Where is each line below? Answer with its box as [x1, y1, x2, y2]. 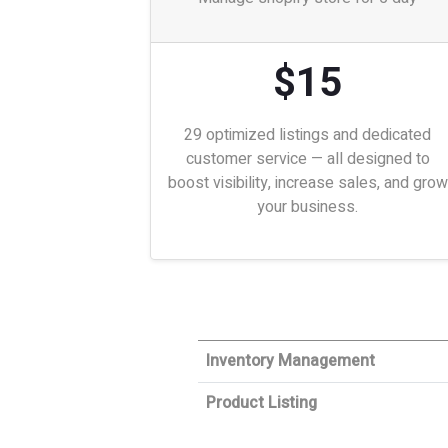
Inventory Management [206, 349, 375, 373]
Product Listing [206, 391, 317, 415]
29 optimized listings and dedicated [184, 123, 432, 147]
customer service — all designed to [185, 147, 430, 171]
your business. [257, 195, 359, 219]
